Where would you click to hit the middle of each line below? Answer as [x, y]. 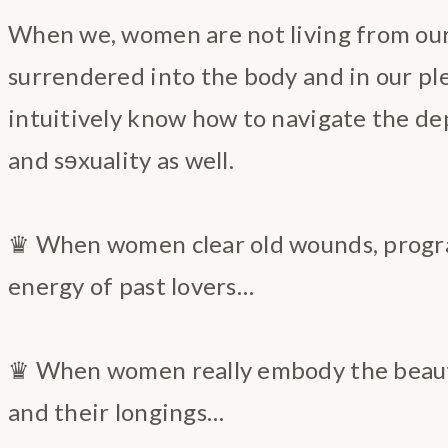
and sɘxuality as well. [121, 159]
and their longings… [116, 411]
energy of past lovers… [131, 285]
